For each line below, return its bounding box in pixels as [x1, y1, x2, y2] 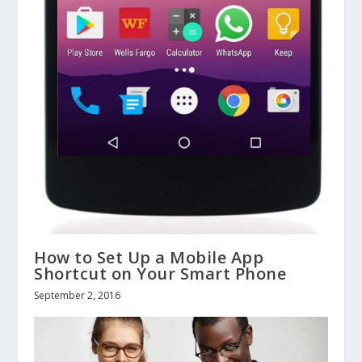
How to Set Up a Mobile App [34, 246, 264, 269]
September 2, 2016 [34, 288, 121, 303]
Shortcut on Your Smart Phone [34, 263, 287, 285]
